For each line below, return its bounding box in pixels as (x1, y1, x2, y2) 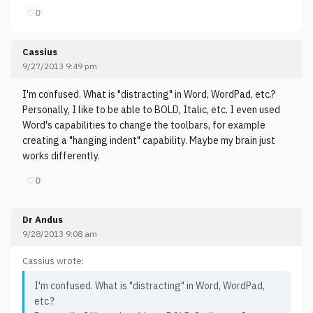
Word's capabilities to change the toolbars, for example (22, 119, 265, 131)
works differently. (22, 150, 100, 162)
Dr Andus (22, 214, 63, 226)
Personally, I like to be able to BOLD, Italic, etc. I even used (22, 103, 280, 116)
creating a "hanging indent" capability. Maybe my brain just (22, 134, 275, 147)
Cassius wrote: (22, 255, 84, 267)
